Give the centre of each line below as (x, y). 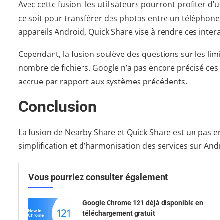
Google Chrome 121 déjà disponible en (143, 203)
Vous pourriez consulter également (98, 177)
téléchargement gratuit (119, 213)
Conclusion (57, 107)
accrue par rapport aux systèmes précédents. (103, 82)
